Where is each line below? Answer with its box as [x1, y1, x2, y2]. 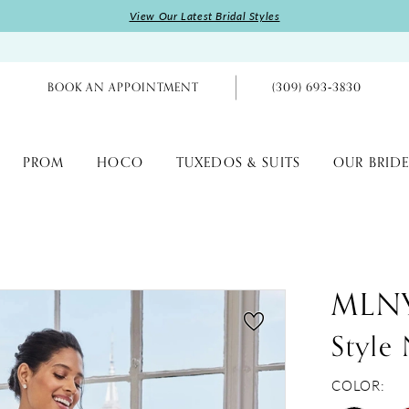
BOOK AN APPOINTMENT [47, 78, 199, 97]
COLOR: [331, 375, 385, 395]
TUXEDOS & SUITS [175, 152, 301, 173]
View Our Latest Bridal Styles [129, 8, 280, 24]
